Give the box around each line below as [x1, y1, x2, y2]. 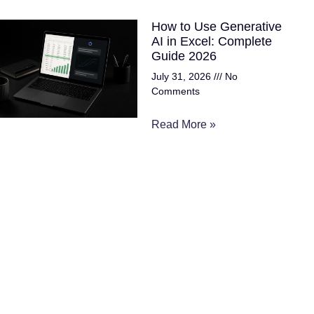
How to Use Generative [151, 20, 282, 34]
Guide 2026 [151, 49, 217, 64]
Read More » [151, 118, 216, 131]
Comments [151, 86, 200, 97]
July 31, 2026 [151, 71, 214, 83]
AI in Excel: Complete [151, 34, 272, 49]
